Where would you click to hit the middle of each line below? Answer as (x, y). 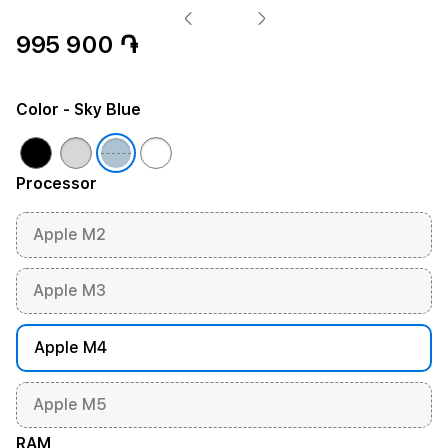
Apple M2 (69, 234)
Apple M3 (69, 290)
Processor (56, 183)
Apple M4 (70, 347)
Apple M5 (70, 404)
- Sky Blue (100, 109)
